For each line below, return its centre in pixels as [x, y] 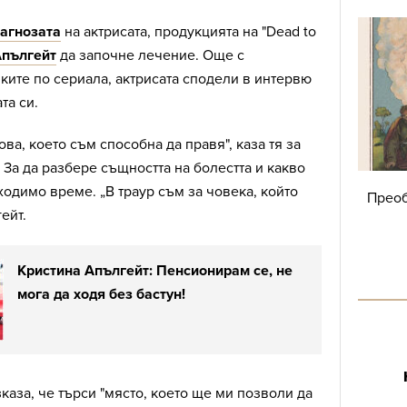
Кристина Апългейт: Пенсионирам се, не [155, 271]
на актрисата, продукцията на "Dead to [189, 32]
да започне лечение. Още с [150, 56]
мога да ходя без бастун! [101, 295]
